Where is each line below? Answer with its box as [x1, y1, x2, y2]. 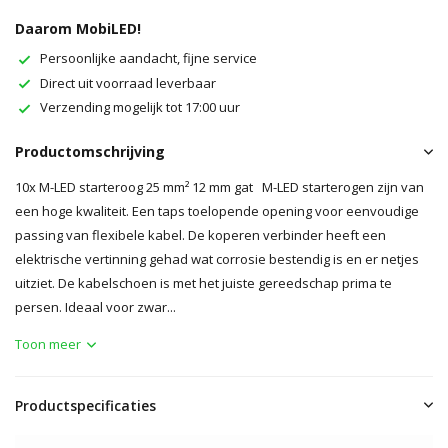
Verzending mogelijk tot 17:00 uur [40, 98, 240, 117]
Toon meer [15, 334, 81, 353]
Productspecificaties [15, 395, 156, 415]
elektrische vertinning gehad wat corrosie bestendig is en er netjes [15, 249, 419, 268]
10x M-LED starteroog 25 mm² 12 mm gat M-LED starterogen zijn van [15, 177, 424, 196]
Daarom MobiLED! [15, 19, 141, 38]
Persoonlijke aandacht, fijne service [40, 49, 257, 67]
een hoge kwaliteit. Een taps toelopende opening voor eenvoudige [15, 201, 419, 220]
